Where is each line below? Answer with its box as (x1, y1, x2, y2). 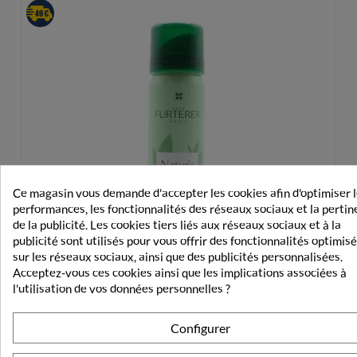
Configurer (170, 320, 230, 336)
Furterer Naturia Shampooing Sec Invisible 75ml (59, 334, 298, 348)
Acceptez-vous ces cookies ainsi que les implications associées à (13, 265, 347, 280)
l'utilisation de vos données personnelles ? (13, 280, 230, 296)
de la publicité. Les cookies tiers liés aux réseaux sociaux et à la (13, 217, 341, 232)
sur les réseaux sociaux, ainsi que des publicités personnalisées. (13, 249, 343, 264)
